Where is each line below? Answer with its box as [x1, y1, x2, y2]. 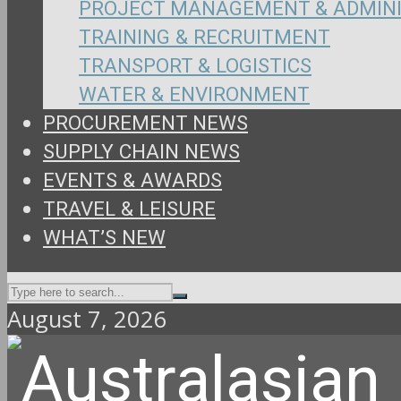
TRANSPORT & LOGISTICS [79, 51, 311, 81]
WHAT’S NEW [43, 223, 166, 252]
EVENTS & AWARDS [43, 166, 222, 195]
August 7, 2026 [7, 303, 167, 336]
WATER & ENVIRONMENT [79, 80, 310, 109]
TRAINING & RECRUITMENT [79, 22, 330, 52]
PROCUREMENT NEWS [43, 108, 248, 138]
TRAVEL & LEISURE [43, 194, 216, 224]
